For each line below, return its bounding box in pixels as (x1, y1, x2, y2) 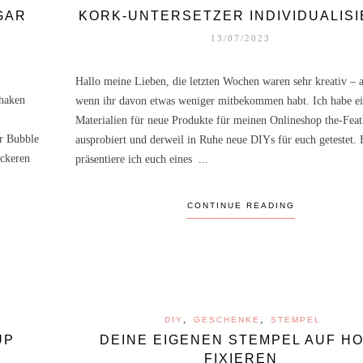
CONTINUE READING (186, 200, 295, 210)
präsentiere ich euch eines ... (75, 152, 208, 165)
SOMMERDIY (204, 346, 269, 356)
